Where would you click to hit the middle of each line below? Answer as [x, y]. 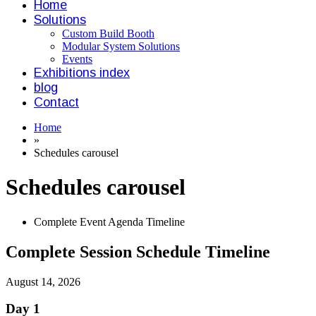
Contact [56, 102]
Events [77, 59]
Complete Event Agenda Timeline [109, 221]
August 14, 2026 [43, 281]
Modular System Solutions [121, 46]
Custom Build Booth [108, 34]
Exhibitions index [82, 73]
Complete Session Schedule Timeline [138, 251]
